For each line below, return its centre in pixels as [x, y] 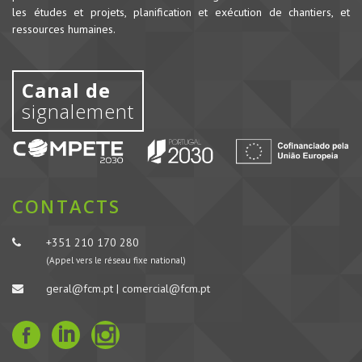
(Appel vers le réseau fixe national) [116, 260]
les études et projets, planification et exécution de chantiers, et [181, 12]
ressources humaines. [64, 29]
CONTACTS [67, 206]
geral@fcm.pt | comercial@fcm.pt [128, 288]
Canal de [66, 90]
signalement [78, 111]
